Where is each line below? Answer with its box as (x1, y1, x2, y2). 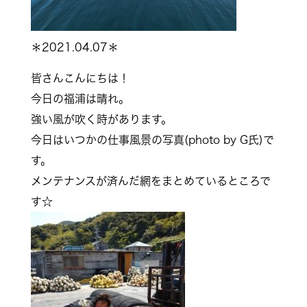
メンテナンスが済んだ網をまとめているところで (30, 175, 271, 186)
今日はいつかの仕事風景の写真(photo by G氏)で (30, 134, 274, 145)
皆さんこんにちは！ (30, 72, 130, 84)
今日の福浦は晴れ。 (30, 93, 130, 104)
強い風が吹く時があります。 (30, 113, 172, 125)
